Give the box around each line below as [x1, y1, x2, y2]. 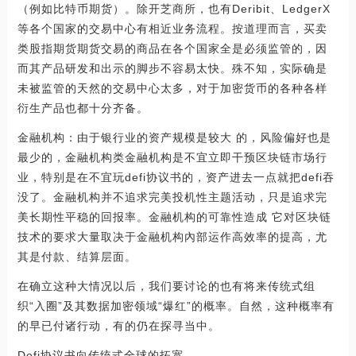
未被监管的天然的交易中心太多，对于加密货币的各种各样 [17, 82, 327, 95]
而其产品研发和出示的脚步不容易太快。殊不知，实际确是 [17, 62, 327, 75]
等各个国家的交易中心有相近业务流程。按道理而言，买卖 [17, 22, 327, 36]
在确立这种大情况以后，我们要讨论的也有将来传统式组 [17, 280, 315, 293]
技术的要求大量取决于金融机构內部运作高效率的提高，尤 [17, 230, 327, 244]
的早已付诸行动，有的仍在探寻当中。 [17, 319, 220, 333]
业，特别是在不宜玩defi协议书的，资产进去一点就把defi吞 [17, 171, 335, 184]
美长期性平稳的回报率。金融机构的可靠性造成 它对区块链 [17, 211, 331, 224]
